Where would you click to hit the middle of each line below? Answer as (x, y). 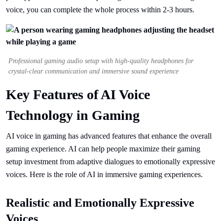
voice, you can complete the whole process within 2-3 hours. (100, 10)
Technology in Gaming (73, 115)
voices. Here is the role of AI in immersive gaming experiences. (104, 174)
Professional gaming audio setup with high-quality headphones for (101, 61)
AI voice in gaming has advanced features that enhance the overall (109, 136)
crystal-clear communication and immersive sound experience (93, 71)
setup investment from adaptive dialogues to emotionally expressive (110, 162)
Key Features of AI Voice (78, 94)
